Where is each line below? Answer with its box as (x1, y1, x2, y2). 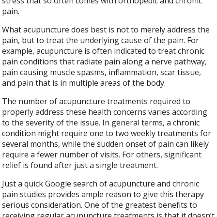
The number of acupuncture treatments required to (2, 95, 191, 107)
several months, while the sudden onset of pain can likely (2, 138, 209, 149)
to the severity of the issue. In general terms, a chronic (2, 117, 200, 128)
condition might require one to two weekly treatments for (2, 127, 212, 139)
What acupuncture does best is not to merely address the (2, 24, 210, 35)
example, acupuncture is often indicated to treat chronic (2, 45, 205, 56)
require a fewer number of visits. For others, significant (2, 149, 202, 160)
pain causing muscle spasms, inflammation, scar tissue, (2, 66, 201, 77)
